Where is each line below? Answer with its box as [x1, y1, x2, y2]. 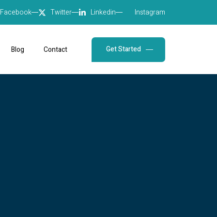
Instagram [135, 7, 165, 17]
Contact [43, 44, 67, 55]
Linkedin [91, 7, 116, 17]
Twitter [50, 7, 72, 17]
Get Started [106, 44, 141, 54]
